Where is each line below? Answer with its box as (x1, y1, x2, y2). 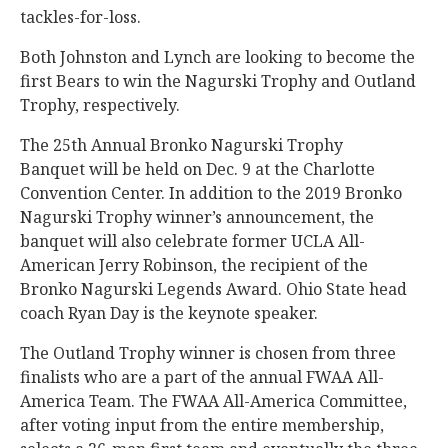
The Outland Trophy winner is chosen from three (20, 342, 396, 364)
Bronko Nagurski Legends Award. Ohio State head (20, 278, 407, 300)
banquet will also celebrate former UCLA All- (20, 230, 365, 252)
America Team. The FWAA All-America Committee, (20, 390, 407, 412)
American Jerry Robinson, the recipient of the (20, 254, 368, 276)
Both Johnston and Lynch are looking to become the (20, 46, 415, 68)
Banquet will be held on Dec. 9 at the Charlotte (20, 158, 375, 180)
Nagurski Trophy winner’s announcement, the (20, 206, 374, 228)
